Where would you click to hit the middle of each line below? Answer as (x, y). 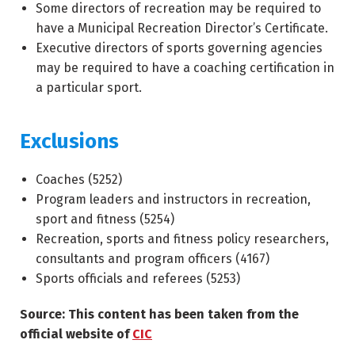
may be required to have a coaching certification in (185, 68)
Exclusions (69, 141)
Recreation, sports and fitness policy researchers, (182, 239)
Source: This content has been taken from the (159, 314)
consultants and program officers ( (138, 259)
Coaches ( (64, 179)
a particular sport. (89, 88)
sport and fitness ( (90, 219)
